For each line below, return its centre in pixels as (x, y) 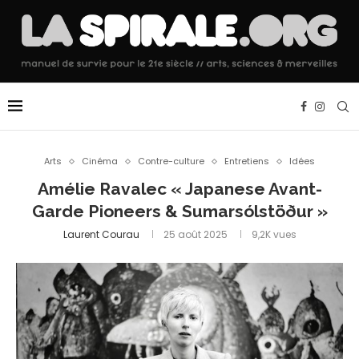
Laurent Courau (101, 235)
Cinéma (100, 161)
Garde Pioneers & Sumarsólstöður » (179, 212)
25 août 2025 (195, 235)
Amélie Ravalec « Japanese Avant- (179, 189)
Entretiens (247, 161)
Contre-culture (171, 161)
